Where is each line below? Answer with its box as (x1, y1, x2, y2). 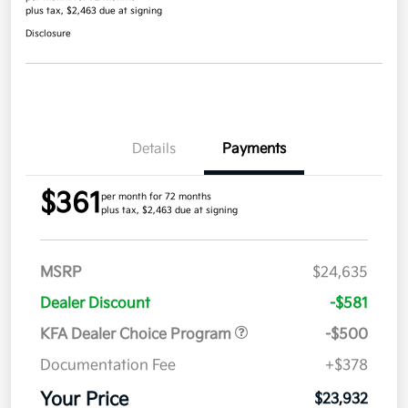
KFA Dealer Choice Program (40, 326, 235, 344)
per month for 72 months (101, 191, 211, 203)
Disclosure (25, 28, 71, 40)
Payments (222, 140, 286, 158)
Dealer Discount (40, 295, 150, 313)
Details (132, 140, 176, 158)
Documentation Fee (40, 357, 176, 375)
